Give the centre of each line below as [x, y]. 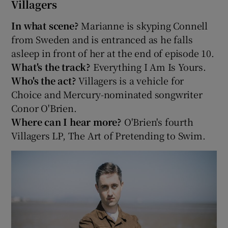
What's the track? [52, 66]
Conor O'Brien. [44, 108]
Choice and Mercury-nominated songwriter [107, 94]
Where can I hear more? [68, 121]
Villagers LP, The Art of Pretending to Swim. [108, 135]
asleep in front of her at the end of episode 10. [113, 53]
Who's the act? [45, 80]
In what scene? [46, 25]
